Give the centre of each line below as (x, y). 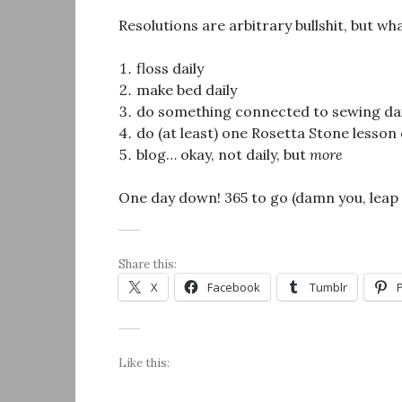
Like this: (144, 363)
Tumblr (328, 288)
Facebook (234, 288)
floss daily (170, 69)
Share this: (148, 265)
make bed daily (187, 90)
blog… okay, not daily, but (223, 155)
